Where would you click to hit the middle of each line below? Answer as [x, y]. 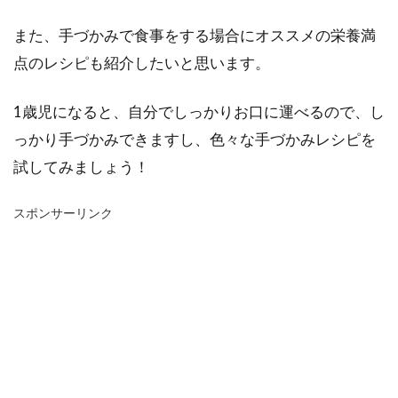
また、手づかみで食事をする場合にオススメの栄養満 [195, 35]
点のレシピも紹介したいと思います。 [142, 63]
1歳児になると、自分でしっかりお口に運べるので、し [199, 111]
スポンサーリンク [63, 213]
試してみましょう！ [81, 167]
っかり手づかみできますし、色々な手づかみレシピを [195, 139]
